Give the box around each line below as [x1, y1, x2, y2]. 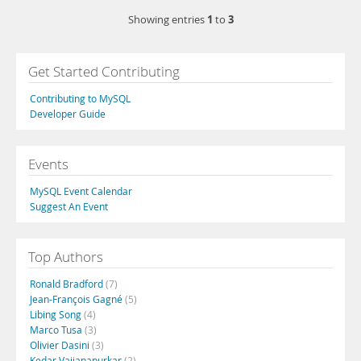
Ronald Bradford [30, 277, 106, 290]
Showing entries [127, 13, 207, 27]
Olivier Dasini [30, 338, 92, 351]
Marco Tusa [30, 323, 85, 336]
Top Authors [28, 247, 103, 266]
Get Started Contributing [28, 62, 180, 81]
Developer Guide [30, 107, 106, 120]
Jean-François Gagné [30, 293, 125, 305]
